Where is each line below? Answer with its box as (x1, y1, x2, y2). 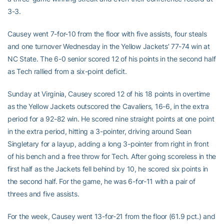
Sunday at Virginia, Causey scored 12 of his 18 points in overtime (7, 89, 210, 98)
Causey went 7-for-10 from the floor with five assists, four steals (7, 29, 207, 38)
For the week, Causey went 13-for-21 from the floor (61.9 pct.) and (7, 212, 215, 220)
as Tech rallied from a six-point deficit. (7, 67, 127, 75)
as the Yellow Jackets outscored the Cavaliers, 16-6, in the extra (7, 102, 209, 110)
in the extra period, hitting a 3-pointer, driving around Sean (7, 127, 191, 135)
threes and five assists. (7, 189, 79, 198)
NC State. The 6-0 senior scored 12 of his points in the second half (7, 54, 216, 63)
